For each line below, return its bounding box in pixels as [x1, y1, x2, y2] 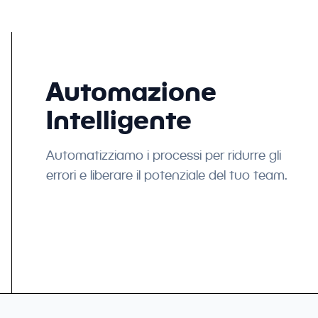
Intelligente [46, 104, 192, 135]
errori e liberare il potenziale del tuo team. [46, 168, 287, 182]
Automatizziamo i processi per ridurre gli [46, 148, 281, 163]
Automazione [46, 76, 216, 106]
